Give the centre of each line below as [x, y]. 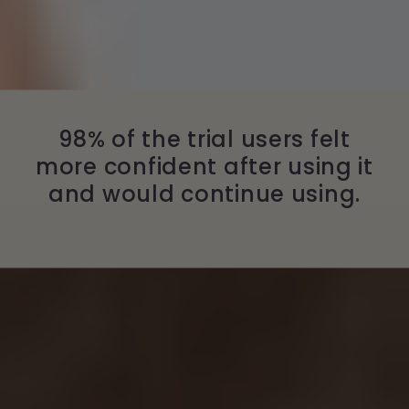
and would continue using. [204, 194]
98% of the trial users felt [204, 140]
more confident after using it [204, 167]
